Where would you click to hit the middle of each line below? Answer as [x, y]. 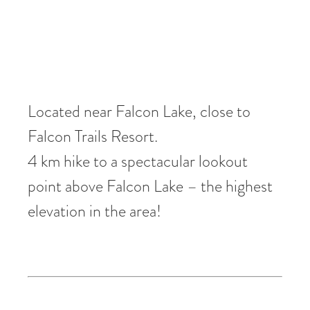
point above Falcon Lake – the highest [150, 185]
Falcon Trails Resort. [93, 136]
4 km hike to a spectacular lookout [138, 161]
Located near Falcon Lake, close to [139, 111]
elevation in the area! [94, 210]
